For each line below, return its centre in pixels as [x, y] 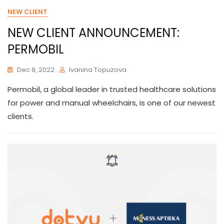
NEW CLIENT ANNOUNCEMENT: [93, 33]
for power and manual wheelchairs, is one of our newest [111, 103]
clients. [20, 116]
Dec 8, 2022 [36, 70]
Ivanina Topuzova [98, 70]
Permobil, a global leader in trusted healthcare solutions [112, 89]
